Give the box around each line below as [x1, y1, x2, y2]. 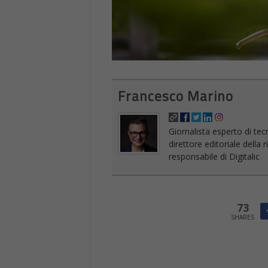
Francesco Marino [118, 86, 233, 107]
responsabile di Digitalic [169, 151, 260, 163]
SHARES [231, 213, 254, 222]
